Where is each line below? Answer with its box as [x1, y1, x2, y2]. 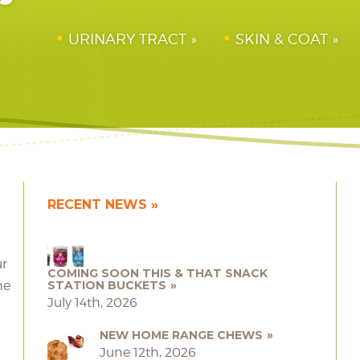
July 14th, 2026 [47, 295, 137, 310]
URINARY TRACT [68, 31, 187, 47]
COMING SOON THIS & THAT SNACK [47, 266, 268, 280]
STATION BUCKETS [47, 278, 166, 292]
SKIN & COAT [235, 31, 329, 47]
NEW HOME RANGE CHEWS [100, 328, 263, 342]
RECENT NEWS [47, 197, 147, 212]
